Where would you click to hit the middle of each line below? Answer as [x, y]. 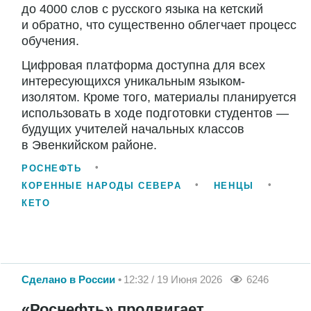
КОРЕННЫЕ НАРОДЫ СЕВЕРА [102, 186]
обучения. [50, 41]
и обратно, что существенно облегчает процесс [159, 25]
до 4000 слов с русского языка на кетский [142, 9]
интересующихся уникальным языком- [133, 82]
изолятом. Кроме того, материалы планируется [159, 98]
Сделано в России [68, 280]
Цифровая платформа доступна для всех [143, 66]
